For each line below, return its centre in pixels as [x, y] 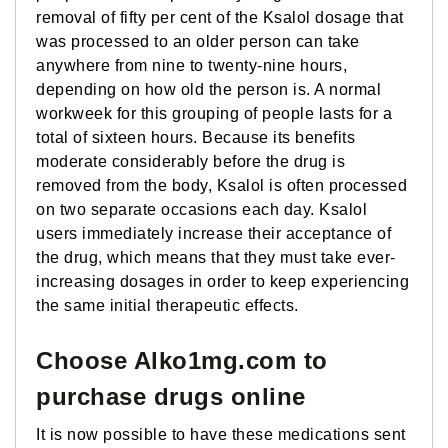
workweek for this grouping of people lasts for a [214, 113]
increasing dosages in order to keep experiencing [222, 281]
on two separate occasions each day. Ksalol [201, 209]
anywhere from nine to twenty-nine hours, [191, 65]
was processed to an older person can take [198, 41]
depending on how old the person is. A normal [208, 89]
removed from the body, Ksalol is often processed [221, 185]
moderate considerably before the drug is [190, 161]
